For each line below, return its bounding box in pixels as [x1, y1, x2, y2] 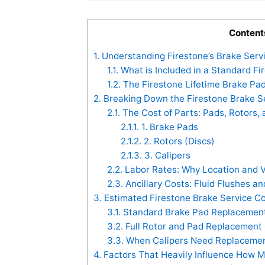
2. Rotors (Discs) [141, 135, 215, 147]
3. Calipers [141, 150, 190, 161]
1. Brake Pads [138, 121, 198, 133]
